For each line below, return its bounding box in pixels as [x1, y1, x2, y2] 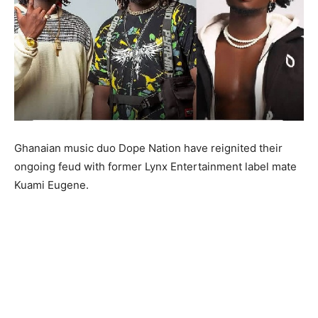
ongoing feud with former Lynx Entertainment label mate [14, 160, 297, 173]
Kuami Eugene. [14, 178, 89, 192]
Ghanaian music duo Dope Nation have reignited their [14, 141, 283, 155]
